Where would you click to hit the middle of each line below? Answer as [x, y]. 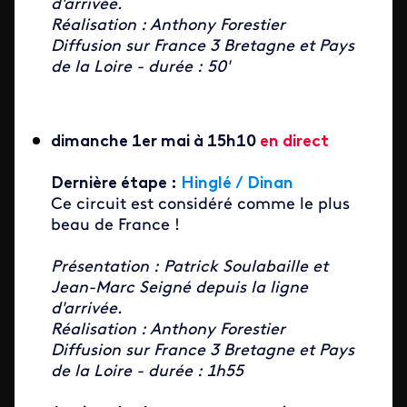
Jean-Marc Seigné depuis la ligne [179, 288]
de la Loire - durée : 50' [140, 68]
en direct [294, 142]
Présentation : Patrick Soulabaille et [189, 268]
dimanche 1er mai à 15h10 [155, 142]
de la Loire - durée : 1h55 [147, 372]
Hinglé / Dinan [235, 184]
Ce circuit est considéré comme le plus [200, 205]
